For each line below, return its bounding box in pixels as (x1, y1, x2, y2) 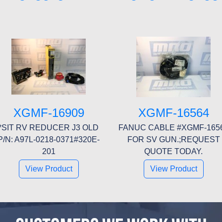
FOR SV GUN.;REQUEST (127, 135, 220, 144)
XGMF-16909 (13, 106, 84, 119)
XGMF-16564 (138, 106, 209, 119)
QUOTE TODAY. (144, 147, 203, 156)
